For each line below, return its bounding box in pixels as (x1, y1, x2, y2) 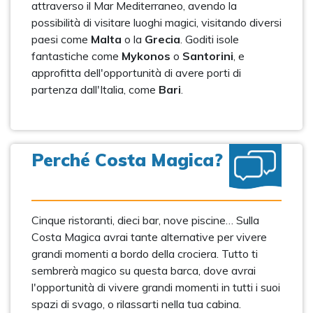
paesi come (31, 32, 91, 46)
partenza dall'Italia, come (31, 82, 159, 96)
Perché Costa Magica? (31, 149, 223, 170)
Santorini (182, 49, 233, 63)
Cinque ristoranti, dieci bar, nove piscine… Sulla (31, 213, 259, 227)
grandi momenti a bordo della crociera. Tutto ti (31, 247, 258, 261)
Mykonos (122, 49, 170, 63)
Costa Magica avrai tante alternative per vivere (31, 230, 267, 244)
